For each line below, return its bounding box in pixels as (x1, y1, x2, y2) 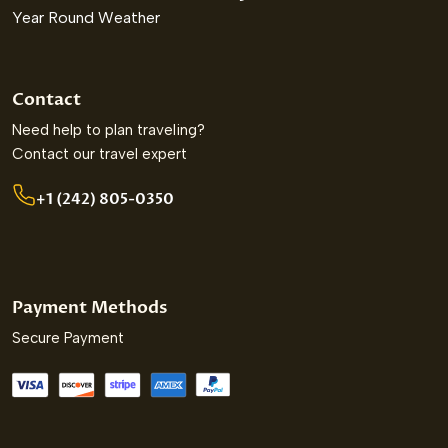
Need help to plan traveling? (12, 121, 205, 140)
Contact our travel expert (12, 145, 187, 164)
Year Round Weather (12, 8, 160, 28)
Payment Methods (12, 296, 167, 320)
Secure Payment (12, 329, 124, 348)
